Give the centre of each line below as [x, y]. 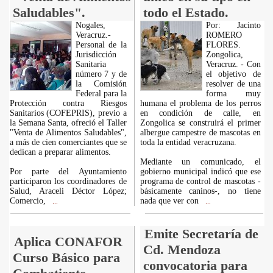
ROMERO [224, 35]
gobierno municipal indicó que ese [200, 172]
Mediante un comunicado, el [200, 162]
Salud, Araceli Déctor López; [68, 191]
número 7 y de [101, 74]
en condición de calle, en [200, 113]
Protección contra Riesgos [68, 103]
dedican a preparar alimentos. [60, 152]
